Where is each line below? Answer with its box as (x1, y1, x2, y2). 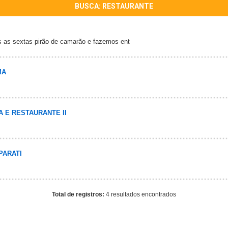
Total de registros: (52, 191, 106, 198)
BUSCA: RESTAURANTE (74, 2, 153, 10)
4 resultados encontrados (106, 191, 176, 198)
